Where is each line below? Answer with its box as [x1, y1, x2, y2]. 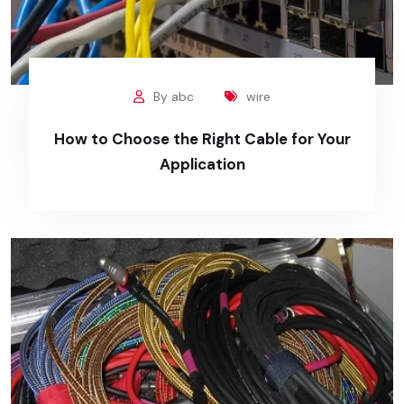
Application [159, 154, 245, 175]
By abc [153, 88, 194, 106]
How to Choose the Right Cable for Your [53, 129, 351, 150]
